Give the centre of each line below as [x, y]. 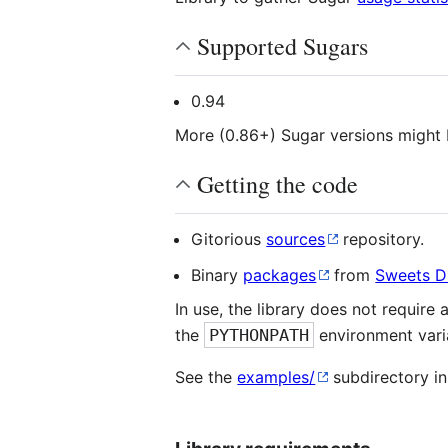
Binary [217, 274]
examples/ [276, 376]
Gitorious [229, 238]
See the [206, 376]
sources [296, 238]
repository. [381, 238]
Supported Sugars [283, 45]
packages [280, 274]
